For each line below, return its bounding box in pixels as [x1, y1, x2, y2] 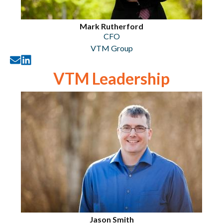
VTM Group [90, 43, 133, 53]
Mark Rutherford [80, 21, 143, 31]
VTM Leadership [53, 69, 170, 88]
